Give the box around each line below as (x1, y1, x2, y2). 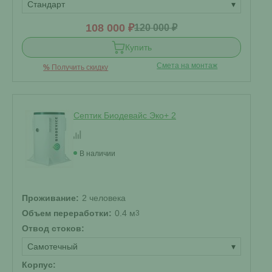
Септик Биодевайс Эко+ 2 (73, 110, 176, 120)
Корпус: (22, 260, 56, 270)
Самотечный (27, 242, 78, 251)
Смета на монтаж (157, 61, 218, 70)
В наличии (80, 149, 115, 158)
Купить (124, 42, 152, 52)
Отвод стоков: (22, 223, 84, 233)
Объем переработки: (22, 208, 112, 218)
